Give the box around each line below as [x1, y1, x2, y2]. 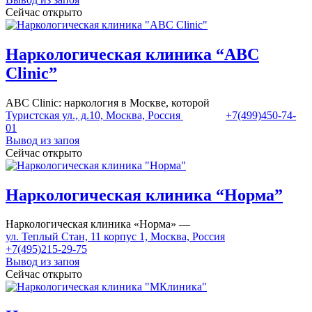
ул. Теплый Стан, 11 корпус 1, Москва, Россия [6, 231, 225, 243]
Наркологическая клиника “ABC [6, 45, 259, 63]
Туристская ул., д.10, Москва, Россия [6, 109, 180, 121]
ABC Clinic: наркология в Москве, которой [6, 96, 210, 109]
